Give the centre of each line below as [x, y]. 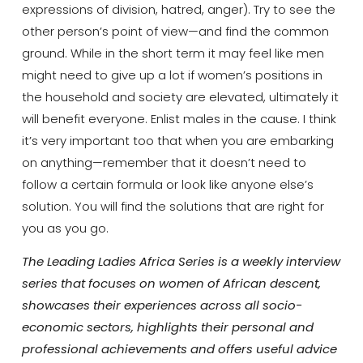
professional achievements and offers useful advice [179, 349]
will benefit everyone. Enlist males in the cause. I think [179, 118]
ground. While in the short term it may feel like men [173, 53]
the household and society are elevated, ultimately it [180, 96]
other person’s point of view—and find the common [175, 31]
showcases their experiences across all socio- [162, 305]
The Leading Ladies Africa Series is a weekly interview [181, 262]
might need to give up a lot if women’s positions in [172, 75]
